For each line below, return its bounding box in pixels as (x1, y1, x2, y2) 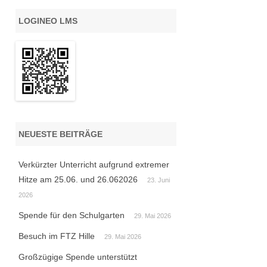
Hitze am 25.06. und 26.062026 (18, 175, 138, 185)
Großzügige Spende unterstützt (18, 252, 137, 262)
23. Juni (147, 176, 170, 184)
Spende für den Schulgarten (18, 210, 125, 221)
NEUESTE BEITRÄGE (18, 129, 103, 139)
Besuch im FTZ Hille (18, 231, 95, 241)
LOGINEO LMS (18, 16, 77, 26)
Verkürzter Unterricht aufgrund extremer (18, 160, 169, 170)
